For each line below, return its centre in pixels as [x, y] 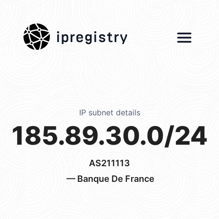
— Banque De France [109, 179]
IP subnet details [109, 112]
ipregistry [92, 34]
